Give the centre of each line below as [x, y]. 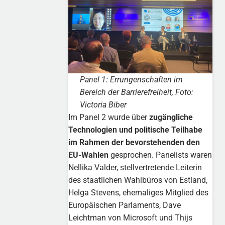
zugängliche [171, 117]
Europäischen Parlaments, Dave [125, 205]
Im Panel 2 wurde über [109, 117]
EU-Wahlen [89, 155]
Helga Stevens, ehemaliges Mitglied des [139, 192]
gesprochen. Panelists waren [160, 155]
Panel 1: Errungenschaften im [131, 79]
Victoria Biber [103, 104]
